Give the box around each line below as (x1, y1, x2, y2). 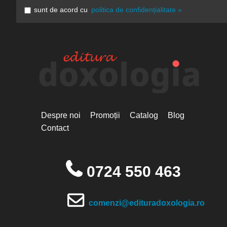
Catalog (130, 111, 158, 120)
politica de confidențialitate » (91, 6, 182, 14)
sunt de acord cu (34, 6, 88, 14)
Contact (41, 124, 69, 133)
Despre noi (41, 111, 81, 120)
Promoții (90, 111, 120, 120)
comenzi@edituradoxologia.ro (89, 199, 205, 208)
